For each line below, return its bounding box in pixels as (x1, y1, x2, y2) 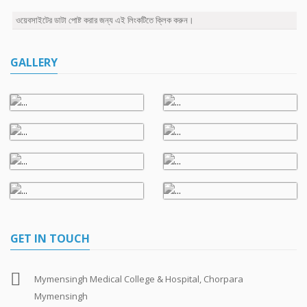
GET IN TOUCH (10, 230, 90, 246)
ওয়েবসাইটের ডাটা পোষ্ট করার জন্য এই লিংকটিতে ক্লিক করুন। (16, 13, 194, 26)
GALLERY (10, 54, 58, 70)
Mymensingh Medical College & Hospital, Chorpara (34, 272, 243, 285)
